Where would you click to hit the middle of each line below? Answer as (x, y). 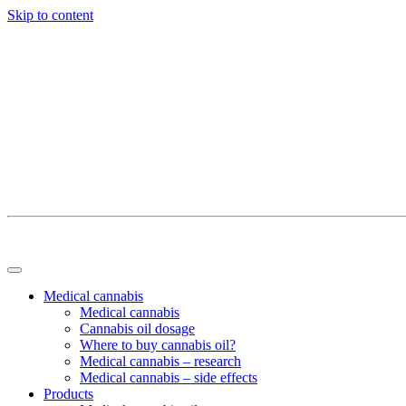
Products (68, 394)
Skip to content (50, 15)
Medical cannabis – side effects (169, 377)
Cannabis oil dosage (137, 329)
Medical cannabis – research (160, 361)
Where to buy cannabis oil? (158, 345)
